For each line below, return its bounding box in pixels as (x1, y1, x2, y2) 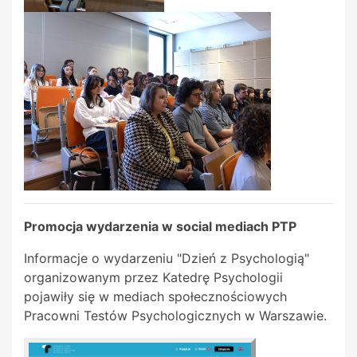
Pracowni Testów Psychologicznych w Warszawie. (24, 308, 327, 324)
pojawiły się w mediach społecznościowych (24, 288, 287, 305)
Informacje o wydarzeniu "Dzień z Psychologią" (24, 250, 309, 267)
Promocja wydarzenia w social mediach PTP (24, 218, 300, 235)
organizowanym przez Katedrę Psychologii (24, 269, 283, 286)
